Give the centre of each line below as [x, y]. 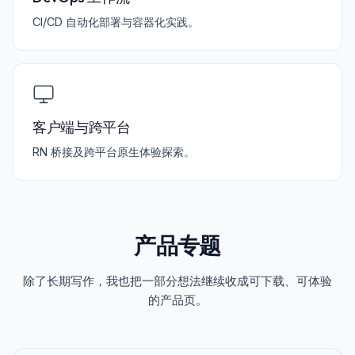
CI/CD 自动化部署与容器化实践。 [116, 22]
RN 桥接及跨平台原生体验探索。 [114, 152]
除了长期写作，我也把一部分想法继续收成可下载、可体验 [177, 281]
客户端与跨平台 [82, 128]
